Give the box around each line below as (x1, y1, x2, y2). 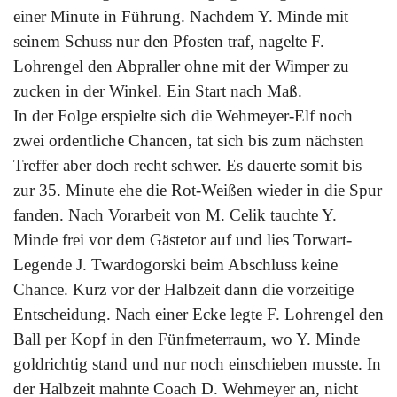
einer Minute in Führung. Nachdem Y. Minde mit (13, 6, 348, 26)
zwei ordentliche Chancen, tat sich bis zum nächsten (13, 130, 364, 150)
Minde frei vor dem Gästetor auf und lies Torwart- (13, 230, 352, 249)
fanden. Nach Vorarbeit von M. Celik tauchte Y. (13, 205, 337, 224)
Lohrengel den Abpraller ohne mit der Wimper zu (13, 56, 349, 75)
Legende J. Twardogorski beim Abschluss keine (13, 254, 338, 274)
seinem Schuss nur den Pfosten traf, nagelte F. (13, 31, 324, 51)
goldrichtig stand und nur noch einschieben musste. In (13, 354, 381, 373)
